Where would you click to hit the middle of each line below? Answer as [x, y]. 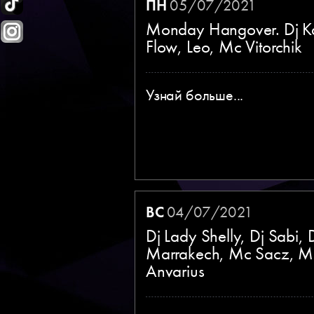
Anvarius [175, 271]
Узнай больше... [195, 95]
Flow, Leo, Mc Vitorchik [224, 46]
